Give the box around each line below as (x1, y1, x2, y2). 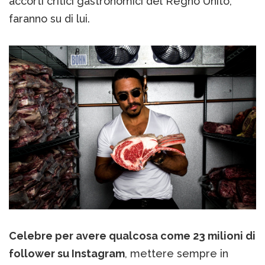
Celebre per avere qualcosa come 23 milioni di (9, 230, 256, 243)
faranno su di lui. (9, 12, 90, 25)
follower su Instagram (9, 247, 125, 260)
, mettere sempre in (125, 247, 228, 260)
